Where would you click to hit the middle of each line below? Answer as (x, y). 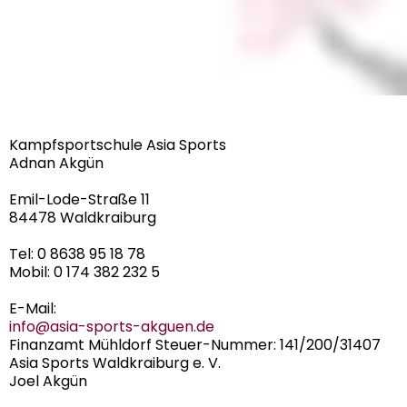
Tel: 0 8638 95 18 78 (77, 253)
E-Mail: (33, 308)
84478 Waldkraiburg (83, 217)
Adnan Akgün (56, 163)
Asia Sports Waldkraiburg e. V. (115, 362)
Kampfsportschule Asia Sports (118, 144)
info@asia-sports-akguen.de (112, 326)
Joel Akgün (48, 381)
